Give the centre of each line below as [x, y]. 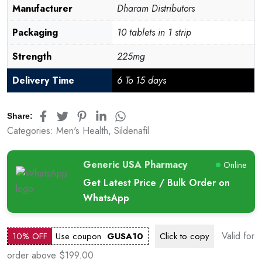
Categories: [32, 130]
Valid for [238, 236]
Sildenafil [132, 130]
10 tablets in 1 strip [154, 33]
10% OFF [30, 236]
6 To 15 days [142, 81]
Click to [173, 236]
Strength [32, 57]
